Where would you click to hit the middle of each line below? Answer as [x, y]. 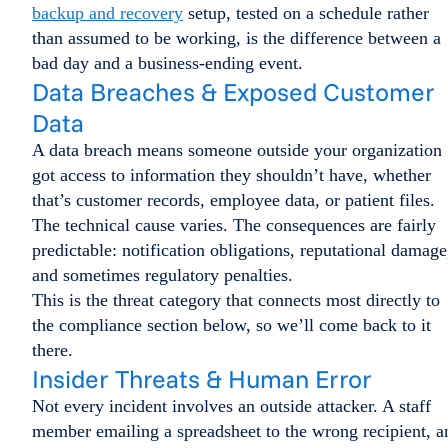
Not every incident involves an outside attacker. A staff [231, 405]
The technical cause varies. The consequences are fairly [234, 224]
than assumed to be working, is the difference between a [236, 37]
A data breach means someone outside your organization [237, 149]
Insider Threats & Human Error [202, 378]
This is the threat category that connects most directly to [236, 299]
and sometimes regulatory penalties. [162, 274]
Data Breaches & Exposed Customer [233, 91]
